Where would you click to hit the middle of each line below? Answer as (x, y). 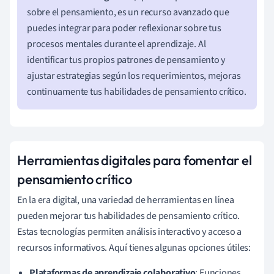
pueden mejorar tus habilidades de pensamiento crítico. (129, 216)
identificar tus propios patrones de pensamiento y (126, 60)
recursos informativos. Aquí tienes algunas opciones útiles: (134, 247)
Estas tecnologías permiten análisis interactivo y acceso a (130, 231)
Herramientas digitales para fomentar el (135, 160)
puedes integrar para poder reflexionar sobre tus (124, 28)
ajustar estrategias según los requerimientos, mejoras (134, 76)
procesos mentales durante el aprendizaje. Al (117, 44)
